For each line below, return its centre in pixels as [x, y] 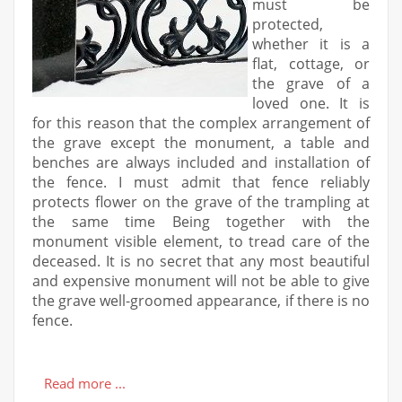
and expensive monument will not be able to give [201, 280]
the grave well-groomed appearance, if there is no [201, 300]
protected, [288, 24]
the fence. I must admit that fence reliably [201, 182]
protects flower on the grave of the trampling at [201, 201]
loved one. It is [311, 103]
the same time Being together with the [201, 221]
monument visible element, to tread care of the [201, 241]
